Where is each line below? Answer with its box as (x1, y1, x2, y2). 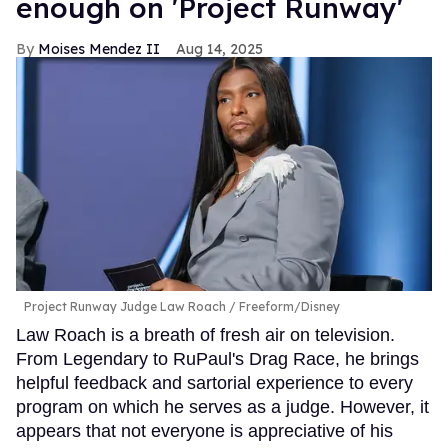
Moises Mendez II (38, 40, 160, 59)
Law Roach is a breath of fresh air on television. (16, 325, 395, 346)
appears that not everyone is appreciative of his (16, 421, 393, 442)
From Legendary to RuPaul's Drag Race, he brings (16, 349, 419, 370)
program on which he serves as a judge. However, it (16, 397, 429, 418)
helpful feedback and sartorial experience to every (16, 373, 413, 394)
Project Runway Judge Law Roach (24, 299, 226, 315)
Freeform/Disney (236, 299, 340, 315)
